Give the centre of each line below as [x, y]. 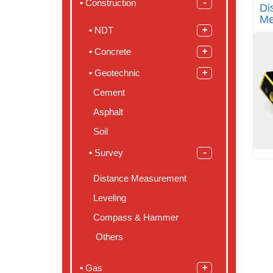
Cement [109, 93]
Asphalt [108, 112]
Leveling [110, 198]
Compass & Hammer [136, 218]
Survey [109, 153]
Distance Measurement [141, 179]
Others [108, 237]
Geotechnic [117, 73]
